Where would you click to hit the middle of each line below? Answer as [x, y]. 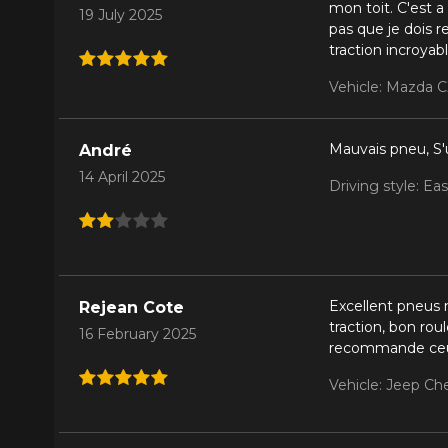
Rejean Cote [131, 307]
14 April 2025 [121, 176]
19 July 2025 [120, 14]
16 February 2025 [137, 333]
